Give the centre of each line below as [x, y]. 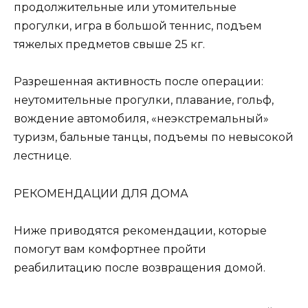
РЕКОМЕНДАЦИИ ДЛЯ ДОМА [101, 193]
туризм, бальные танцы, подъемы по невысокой [154, 137]
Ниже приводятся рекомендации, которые [140, 230]
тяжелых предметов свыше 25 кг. [109, 45]
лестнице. [43, 156]
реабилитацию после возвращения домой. [140, 267]
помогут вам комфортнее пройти [110, 249]
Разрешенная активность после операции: [139, 82]
